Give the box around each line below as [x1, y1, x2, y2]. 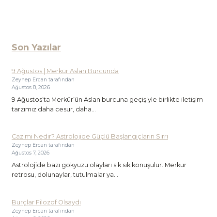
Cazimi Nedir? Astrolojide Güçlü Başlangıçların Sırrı [12, 133, 168, 140]
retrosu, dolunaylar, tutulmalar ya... [12, 170, 118, 178]
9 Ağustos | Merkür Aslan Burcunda [12, 67, 119, 75]
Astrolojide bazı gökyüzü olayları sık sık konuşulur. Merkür [12, 161, 186, 169]
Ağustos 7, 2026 [12, 150, 49, 156]
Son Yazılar [12, 42, 61, 52]
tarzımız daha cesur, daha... [12, 105, 96, 113]
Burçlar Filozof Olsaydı [12, 198, 81, 206]
